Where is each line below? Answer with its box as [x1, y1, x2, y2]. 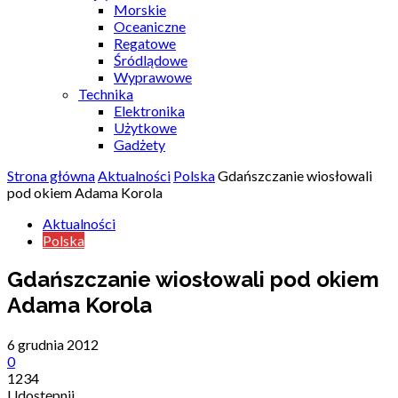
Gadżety [114, 136, 165, 153]
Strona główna [7, 167, 95, 184]
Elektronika [114, 102, 185, 119]
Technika [78, 85, 133, 102]
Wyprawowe [114, 68, 192, 85]
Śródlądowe [114, 52, 187, 68]
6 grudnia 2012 [7, 335, 99, 353]
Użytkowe [114, 119, 177, 136]
